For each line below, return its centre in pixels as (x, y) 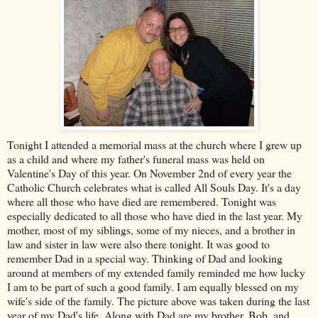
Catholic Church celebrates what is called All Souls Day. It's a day (154, 187)
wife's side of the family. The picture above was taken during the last (158, 300)
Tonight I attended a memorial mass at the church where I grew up (154, 144)
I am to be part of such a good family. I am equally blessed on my (153, 286)
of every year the (253, 172)
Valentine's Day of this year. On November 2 (105, 172)
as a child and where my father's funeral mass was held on (136, 158)
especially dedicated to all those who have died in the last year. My (155, 215)
